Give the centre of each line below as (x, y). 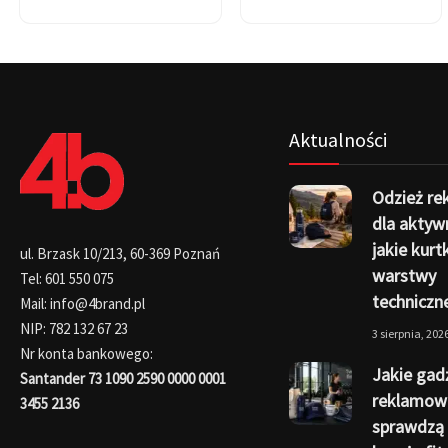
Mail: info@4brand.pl (82, 303)
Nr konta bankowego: (86, 353)
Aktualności (337, 139)
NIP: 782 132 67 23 (74, 328)
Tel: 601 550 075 (67, 278)
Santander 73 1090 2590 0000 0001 (123, 378)
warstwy (403, 275)
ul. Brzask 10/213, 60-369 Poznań (120, 253)
